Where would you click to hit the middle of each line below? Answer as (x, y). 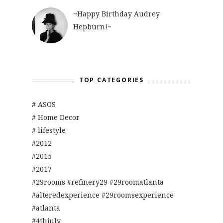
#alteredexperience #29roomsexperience (103, 195)
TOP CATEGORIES (111, 80)
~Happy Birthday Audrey (116, 14)
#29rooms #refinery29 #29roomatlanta (98, 182)
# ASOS (44, 105)
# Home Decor (56, 117)
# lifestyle (49, 130)
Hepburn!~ (92, 27)
